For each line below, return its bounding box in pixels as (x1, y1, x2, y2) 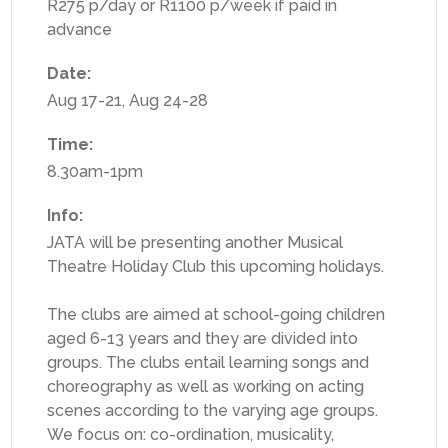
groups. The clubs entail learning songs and (47, 352, 369, 372)
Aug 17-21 (47, 90, 122, 110)
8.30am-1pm (47, 161, 143, 181)
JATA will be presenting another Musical (47, 232, 343, 252)
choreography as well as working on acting (47, 376, 364, 396)
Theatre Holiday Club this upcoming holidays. (47, 256, 384, 276)
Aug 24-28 (129, 90, 208, 110)
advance (47, 19, 112, 39)
